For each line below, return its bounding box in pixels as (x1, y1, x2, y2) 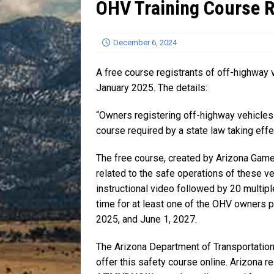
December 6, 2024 (113, 37, 177, 47)
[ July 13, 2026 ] (180, 16, 234, 25)
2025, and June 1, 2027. (96, 213, 197, 225)
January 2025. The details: (96, 81, 207, 94)
